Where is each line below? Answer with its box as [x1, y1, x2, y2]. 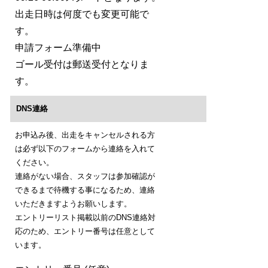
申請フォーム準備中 [15, 42, 101, 53]
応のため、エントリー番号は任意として [15, 227, 155, 236]
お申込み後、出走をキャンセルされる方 [15, 130, 155, 140]
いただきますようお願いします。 [15, 199, 132, 209]
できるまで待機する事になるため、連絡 [15, 185, 155, 195]
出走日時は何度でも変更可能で [15, 9, 149, 20]
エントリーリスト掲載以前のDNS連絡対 [15, 213, 156, 223]
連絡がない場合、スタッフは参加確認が [15, 172, 155, 181]
